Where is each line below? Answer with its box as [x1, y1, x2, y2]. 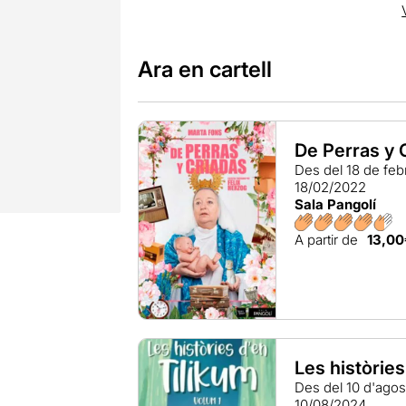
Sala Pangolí [295, 196, 377, 213]
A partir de [295, 231, 359, 248]
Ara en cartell [137, 56, 272, 82]
